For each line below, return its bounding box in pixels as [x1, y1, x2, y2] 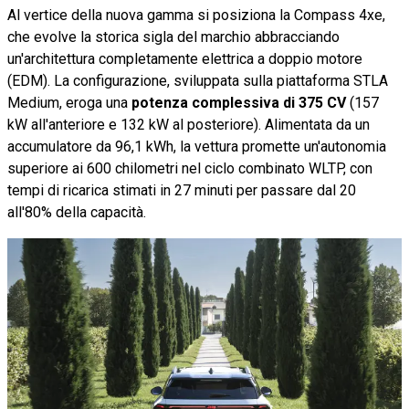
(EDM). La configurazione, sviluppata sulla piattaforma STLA [7, 71, 388, 89]
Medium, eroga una [7, 93, 131, 111]
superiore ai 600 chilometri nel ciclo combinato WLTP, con [7, 159, 372, 177]
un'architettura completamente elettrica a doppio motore [7, 49, 362, 68]
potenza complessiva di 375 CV [131, 93, 346, 111]
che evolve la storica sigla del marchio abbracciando [7, 27, 340, 46]
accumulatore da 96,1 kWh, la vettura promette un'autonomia [7, 137, 386, 155]
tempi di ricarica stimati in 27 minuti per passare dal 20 [7, 181, 356, 199]
